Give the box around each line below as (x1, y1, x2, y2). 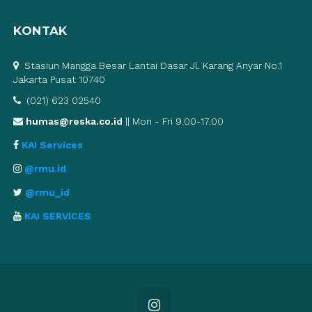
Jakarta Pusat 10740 (13, 73, 106, 85)
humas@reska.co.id (26, 115, 123, 127)
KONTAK (13, 23, 68, 38)
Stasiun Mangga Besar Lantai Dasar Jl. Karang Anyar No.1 (22, 59, 283, 71)
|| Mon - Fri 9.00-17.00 (123, 115, 224, 127)
